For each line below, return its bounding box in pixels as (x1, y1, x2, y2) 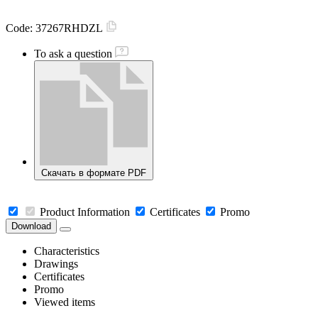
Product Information (40, 206, 130, 219)
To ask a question (34, 48, 112, 60)
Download (11, 221, 51, 232)
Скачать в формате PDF (41, 168, 146, 179)
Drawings (34, 258, 78, 270)
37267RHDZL (35, 22, 105, 35)
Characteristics (34, 245, 99, 258)
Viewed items (34, 296, 95, 309)
